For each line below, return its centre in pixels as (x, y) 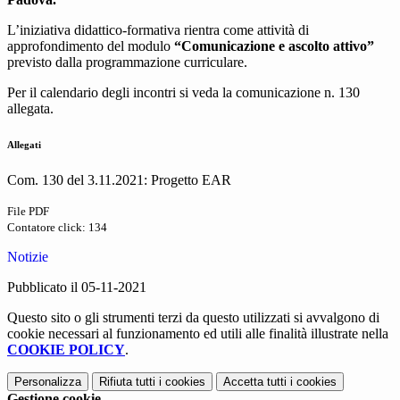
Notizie (28, 257)
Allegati (24, 145)
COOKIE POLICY (66, 350)
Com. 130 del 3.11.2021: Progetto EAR (119, 180)
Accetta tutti (255, 382)
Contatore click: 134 (57, 228)
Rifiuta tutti (127, 382)
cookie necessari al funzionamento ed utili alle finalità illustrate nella (198, 334)
